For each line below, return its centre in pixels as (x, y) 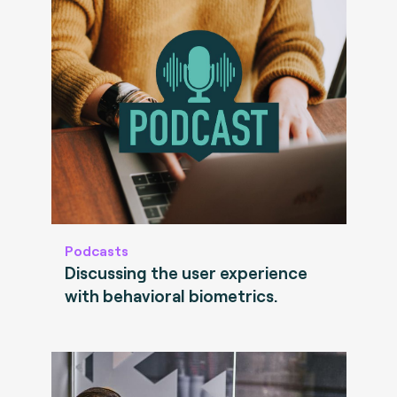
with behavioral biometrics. (171, 296)
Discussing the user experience (186, 273)
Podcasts (96, 251)
